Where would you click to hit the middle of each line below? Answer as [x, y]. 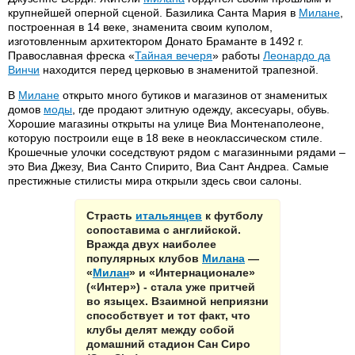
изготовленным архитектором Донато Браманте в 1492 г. [156, 41]
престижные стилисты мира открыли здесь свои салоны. [155, 181]
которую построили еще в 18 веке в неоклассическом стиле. [165, 138]
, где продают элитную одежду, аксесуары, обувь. [201, 109]
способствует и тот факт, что [168, 315]
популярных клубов [144, 258]
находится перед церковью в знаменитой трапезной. [179, 70]
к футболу [233, 216]
